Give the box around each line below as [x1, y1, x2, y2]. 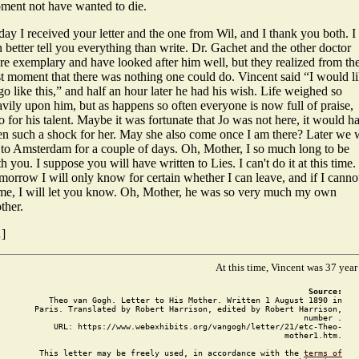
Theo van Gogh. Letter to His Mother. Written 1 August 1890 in [49, 296, 342, 305]
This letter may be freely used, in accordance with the [39, 349, 304, 357]
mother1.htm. [284, 331, 342, 340]
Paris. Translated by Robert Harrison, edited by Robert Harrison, [34, 305, 342, 313]
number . [304, 313, 342, 322]
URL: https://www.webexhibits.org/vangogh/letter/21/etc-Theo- [54, 322, 342, 331]
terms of [304, 349, 342, 357]
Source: [309, 287, 342, 296]
